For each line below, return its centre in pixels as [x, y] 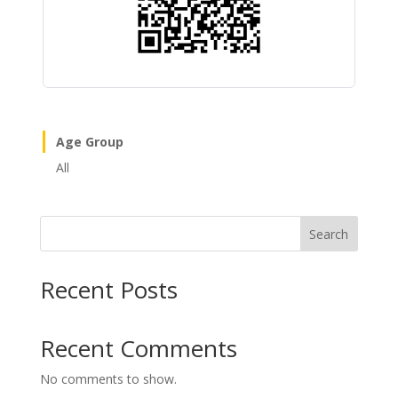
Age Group [89, 142]
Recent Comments [138, 349]
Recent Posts [108, 290]
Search [329, 234]
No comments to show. [108, 379]
